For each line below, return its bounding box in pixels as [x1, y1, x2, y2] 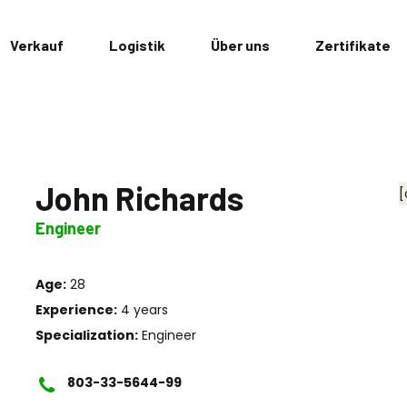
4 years [117, 301, 168, 319]
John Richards [35, 178, 243, 217]
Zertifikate [314, 36, 391, 54]
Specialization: [35, 326, 138, 344]
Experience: [35, 301, 117, 319]
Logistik [108, 36, 165, 54]
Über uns [210, 36, 270, 54]
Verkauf [9, 36, 64, 54]
